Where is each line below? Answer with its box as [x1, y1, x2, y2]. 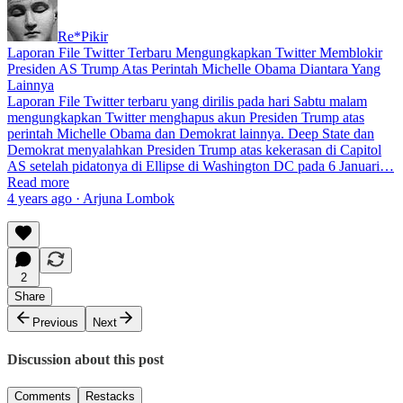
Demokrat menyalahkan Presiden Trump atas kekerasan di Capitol [7, 142, 381, 158]
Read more [7, 175, 69, 191]
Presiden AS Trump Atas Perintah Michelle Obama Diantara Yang [7, 61, 381, 77]
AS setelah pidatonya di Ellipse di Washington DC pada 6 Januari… [7, 158, 394, 175]
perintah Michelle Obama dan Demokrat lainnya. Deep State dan [7, 126, 374, 142]
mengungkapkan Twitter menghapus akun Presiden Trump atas [7, 110, 364, 126]
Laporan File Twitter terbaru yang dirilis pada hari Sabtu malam [7, 94, 367, 110]
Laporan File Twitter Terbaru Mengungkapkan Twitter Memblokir [7, 45, 382, 61]
